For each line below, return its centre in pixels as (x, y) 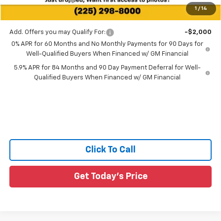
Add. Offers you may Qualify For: (57, 32)
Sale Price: (26, 11)
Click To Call (110, 150)
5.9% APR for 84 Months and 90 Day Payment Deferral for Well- (107, 68)
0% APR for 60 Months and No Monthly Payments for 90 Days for (108, 44)
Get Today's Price (110, 176)
